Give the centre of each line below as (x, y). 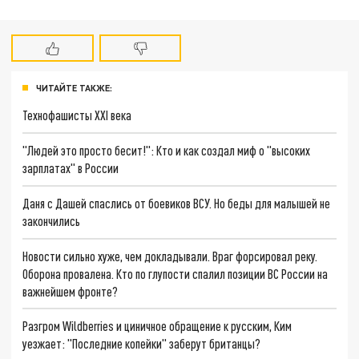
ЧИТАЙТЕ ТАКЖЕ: (74, 87)
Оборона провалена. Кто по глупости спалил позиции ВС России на (175, 273)
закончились (52, 220)
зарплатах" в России (71, 168)
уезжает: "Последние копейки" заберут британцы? (142, 344)
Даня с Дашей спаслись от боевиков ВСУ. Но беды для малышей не (177, 203)
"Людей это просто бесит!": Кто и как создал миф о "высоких (167, 151)
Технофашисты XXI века (77, 115)
